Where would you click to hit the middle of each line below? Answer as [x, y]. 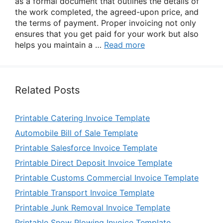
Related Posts [47, 90]
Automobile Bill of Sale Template [76, 133]
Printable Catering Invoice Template [82, 118]
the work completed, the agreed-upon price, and [107, 12]
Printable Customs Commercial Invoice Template [107, 178]
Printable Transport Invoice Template [85, 193]
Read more [124, 45]
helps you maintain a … [59, 45]
